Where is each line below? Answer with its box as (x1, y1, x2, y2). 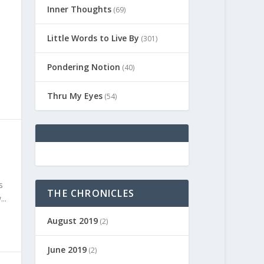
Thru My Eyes (47, 90, 103, 101)
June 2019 (47, 243, 87, 255)
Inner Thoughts (47, 3, 112, 15)
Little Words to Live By (47, 32, 140, 44)
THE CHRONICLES (47, 186, 134, 200)
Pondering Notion (47, 61, 121, 72)
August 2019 (47, 214, 98, 226)
